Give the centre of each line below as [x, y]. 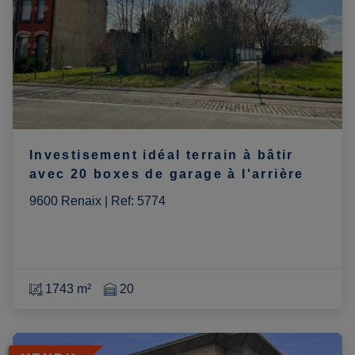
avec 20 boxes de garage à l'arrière [166, 174]
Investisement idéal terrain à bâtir [161, 155]
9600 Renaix [65, 200]
